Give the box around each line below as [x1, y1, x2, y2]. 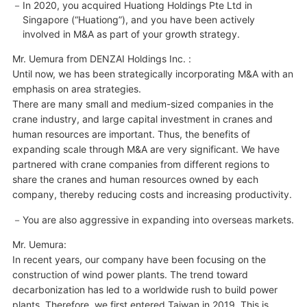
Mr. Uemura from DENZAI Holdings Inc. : [12, 52, 191, 64]
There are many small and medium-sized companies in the [12, 97, 273, 110]
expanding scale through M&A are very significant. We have [12, 143, 280, 155]
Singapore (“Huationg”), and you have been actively [22, 13, 255, 25]
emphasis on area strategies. [12, 82, 141, 95]
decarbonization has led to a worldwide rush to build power [12, 283, 278, 295]
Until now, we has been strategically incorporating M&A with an [12, 67, 293, 79]
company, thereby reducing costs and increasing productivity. [12, 188, 292, 200]
